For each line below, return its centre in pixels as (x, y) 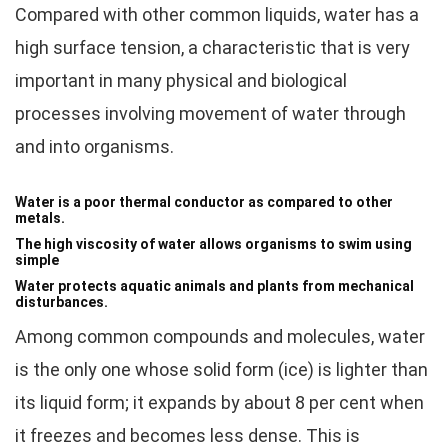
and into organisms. (94, 146)
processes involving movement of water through (210, 113)
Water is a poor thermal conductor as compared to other (204, 202)
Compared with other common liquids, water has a (217, 14)
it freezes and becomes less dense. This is (187, 435)
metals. (40, 218)
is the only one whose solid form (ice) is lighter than (221, 369)
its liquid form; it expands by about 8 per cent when (219, 402)
